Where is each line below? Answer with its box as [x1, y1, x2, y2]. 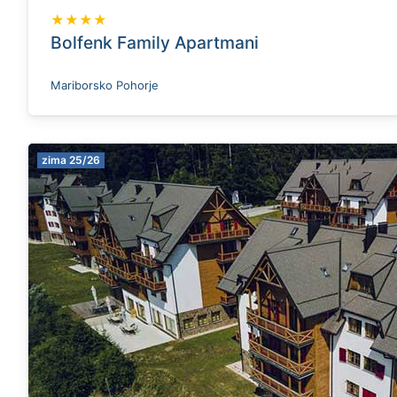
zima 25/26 [42, 153, 100, 167]
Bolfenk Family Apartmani [51, 32, 259, 53]
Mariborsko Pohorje [51, 78, 159, 92]
